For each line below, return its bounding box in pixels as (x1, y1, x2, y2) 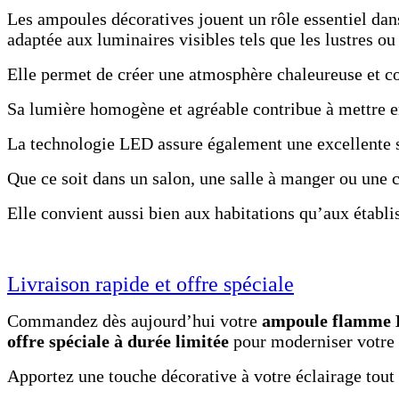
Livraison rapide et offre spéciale (7, 273, 294, 297)
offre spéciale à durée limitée (7, 331, 229, 352)
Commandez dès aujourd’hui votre (7, 311, 262, 331)
